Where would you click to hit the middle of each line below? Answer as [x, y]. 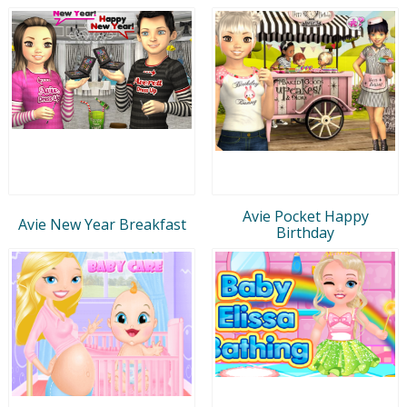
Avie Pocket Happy [305, 216]
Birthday [305, 232]
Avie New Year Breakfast [102, 224]
